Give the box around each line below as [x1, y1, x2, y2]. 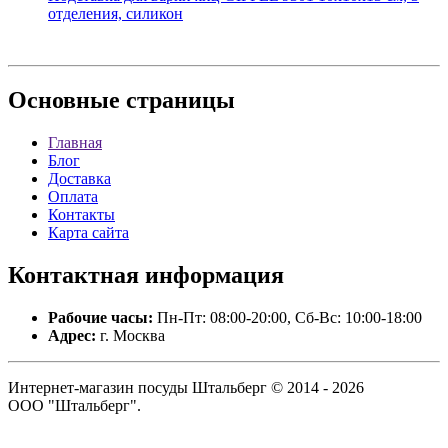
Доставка [48, 170, 111, 188]
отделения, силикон [48, 5, 183, 23]
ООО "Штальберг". [8, 397, 141, 414]
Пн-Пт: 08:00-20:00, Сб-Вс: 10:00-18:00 [153, 309, 422, 326]
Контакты [48, 206, 115, 224]
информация [139, 262, 284, 289]
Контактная [8, 262, 139, 289]
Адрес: [48, 327, 96, 344]
